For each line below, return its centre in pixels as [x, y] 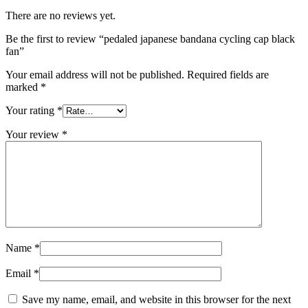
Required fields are [228, 74]
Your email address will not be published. [95, 74]
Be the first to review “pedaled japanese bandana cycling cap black [150, 38]
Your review [34, 134]
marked [23, 87]
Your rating [31, 110]
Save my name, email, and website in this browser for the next [156, 299]
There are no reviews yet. [60, 15]
